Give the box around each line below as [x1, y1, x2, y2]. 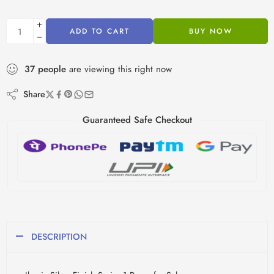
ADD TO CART [69, 26, 130, 37]
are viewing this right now [66, 62, 172, 76]
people [38, 62, 66, 76]
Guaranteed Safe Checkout [82, 113, 192, 127]
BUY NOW [188, 26, 232, 37]
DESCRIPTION [31, 229, 87, 243]
